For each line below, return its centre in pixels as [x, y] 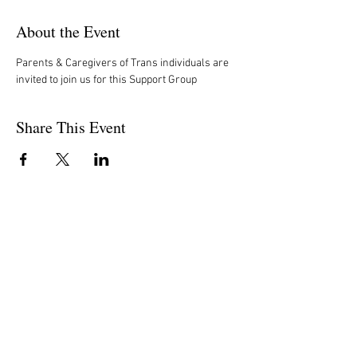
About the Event [68, 31]
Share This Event [71, 127]
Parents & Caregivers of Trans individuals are [124, 63]
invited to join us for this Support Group [106, 80]
